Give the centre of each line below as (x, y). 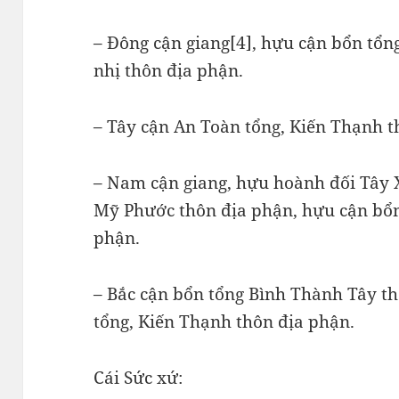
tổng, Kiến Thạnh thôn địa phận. (224, 321)
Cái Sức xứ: (138, 377)
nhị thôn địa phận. (169, 70)
